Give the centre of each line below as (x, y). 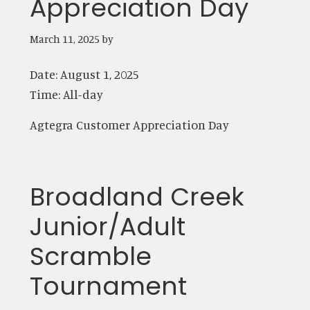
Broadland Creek (137, 197)
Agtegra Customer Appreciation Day (129, 124)
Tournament (108, 286)
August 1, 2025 (99, 74)
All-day (83, 94)
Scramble (90, 256)
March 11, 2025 (64, 38)
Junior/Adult (107, 226)
